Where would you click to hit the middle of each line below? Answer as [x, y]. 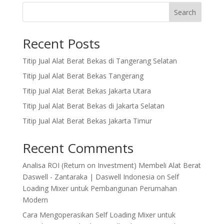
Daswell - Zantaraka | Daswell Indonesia [88, 177]
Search [185, 12]
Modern [35, 200]
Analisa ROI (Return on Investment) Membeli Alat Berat [111, 165]
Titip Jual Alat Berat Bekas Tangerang [83, 76]
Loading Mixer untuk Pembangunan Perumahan [99, 188]
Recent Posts [61, 43]
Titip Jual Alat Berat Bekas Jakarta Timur [87, 121]
